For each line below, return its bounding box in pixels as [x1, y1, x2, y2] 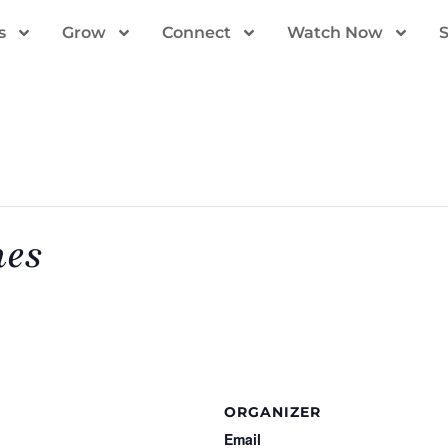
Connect [162, 23, 231, 42]
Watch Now [287, 23, 383, 42]
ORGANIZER [224, 403, 321, 421]
